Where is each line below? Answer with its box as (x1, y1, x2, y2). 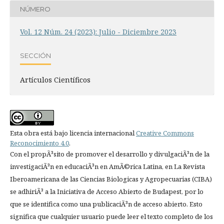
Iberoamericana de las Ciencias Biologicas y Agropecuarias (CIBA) (10, 174, 212, 184)
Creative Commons (136, 128, 194, 138)
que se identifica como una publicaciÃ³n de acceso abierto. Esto (10, 199, 202, 209)
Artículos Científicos (20, 75, 90, 85)
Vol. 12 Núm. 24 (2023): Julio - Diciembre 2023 (20, 27, 176, 37)
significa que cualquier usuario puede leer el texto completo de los (10, 212, 213, 221)
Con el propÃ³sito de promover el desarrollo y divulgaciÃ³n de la (10, 149, 209, 159)
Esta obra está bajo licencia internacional (10, 128, 136, 138)
